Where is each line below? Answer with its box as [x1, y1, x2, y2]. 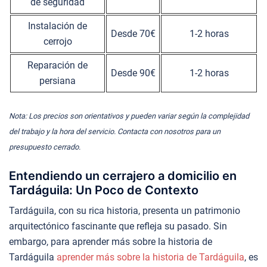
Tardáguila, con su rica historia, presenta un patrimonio [9, 204, 240, 216]
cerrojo [43, 35, 72, 47]
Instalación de [28, 20, 87, 32]
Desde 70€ [110, 27, 156, 39]
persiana [39, 74, 76, 86]
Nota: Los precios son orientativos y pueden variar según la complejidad [9, 111, 249, 120]
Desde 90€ [110, 67, 156, 79]
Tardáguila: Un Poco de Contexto [9, 182, 198, 197]
